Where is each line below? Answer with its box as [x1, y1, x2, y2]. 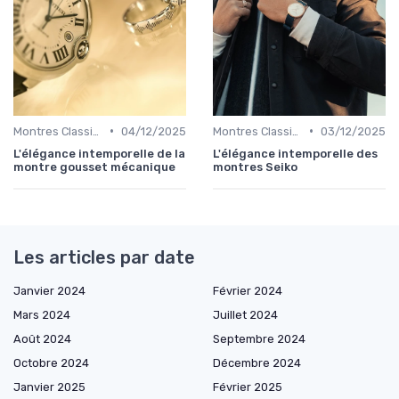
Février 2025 [213, 379, 282, 394]
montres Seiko [213, 159, 297, 174]
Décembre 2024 [213, 355, 301, 370]
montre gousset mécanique [13, 159, 175, 174]
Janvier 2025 [13, 379, 85, 394]
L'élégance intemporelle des [213, 146, 378, 160]
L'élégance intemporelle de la [13, 146, 185, 160]
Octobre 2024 [13, 355, 89, 370]
